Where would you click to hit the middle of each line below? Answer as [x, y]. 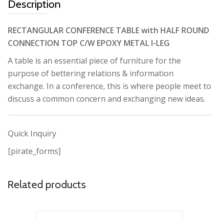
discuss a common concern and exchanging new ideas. [107, 99]
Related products [47, 185]
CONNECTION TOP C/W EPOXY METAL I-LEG [89, 43]
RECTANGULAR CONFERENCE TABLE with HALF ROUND [109, 31]
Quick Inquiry [32, 134]
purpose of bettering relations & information [91, 74]
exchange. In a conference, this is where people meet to [109, 86]
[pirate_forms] [34, 151]
